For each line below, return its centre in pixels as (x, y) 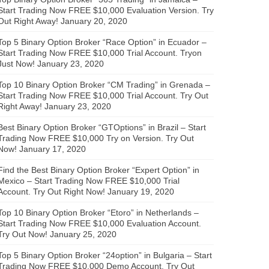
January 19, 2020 (141, 191)
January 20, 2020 (94, 21)
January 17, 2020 (53, 149)
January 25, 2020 (83, 234)
